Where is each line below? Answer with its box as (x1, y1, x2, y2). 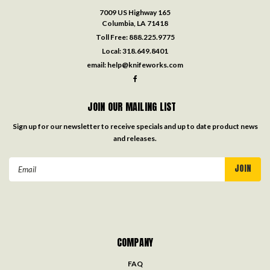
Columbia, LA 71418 (102, 19, 168, 28)
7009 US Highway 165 (99, 8, 171, 17)
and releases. (113, 134, 157, 143)
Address (9, 171, 41, 182)
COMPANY (116, 235, 154, 250)
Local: (102, 46, 122, 56)
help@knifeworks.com (107, 60, 183, 70)
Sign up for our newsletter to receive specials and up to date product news (12, 122, 258, 131)
